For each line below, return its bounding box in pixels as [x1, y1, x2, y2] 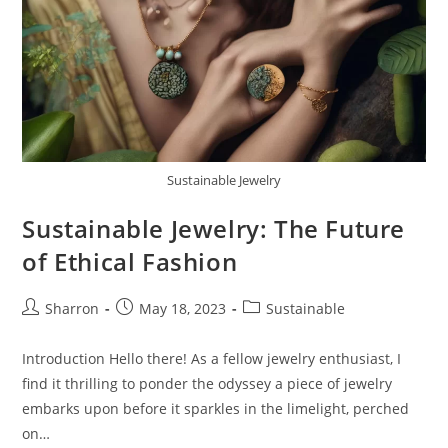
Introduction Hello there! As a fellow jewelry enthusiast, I [22, 348, 402, 368]
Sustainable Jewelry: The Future [22, 211, 406, 245]
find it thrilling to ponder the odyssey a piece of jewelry [22, 373, 393, 393]
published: [115, 318, 188, 338]
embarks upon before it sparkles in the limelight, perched [22, 398, 410, 418]
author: [21, 318, 71, 338]
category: [242, 318, 304, 338]
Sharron [45, 298, 100, 318]
